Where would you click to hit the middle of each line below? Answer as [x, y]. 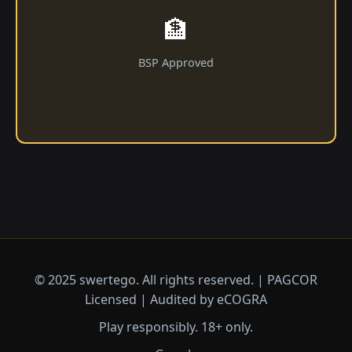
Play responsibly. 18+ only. [176, 327]
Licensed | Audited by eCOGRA [176, 299]
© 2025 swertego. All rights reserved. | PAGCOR [176, 280]
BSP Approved [176, 62]
